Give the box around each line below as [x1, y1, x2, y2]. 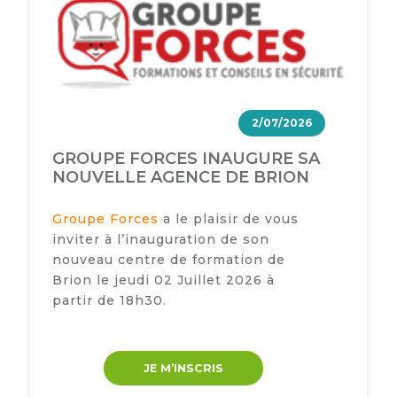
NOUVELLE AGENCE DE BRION [51, 167, 309, 187]
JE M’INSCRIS [144, 361, 224, 375]
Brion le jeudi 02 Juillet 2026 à [51, 272, 275, 287]
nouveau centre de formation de [51, 252, 285, 267]
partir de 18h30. [51, 292, 167, 307]
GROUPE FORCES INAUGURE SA [51, 148, 320, 168]
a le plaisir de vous [158, 211, 299, 226]
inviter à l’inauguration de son [51, 231, 269, 246]
